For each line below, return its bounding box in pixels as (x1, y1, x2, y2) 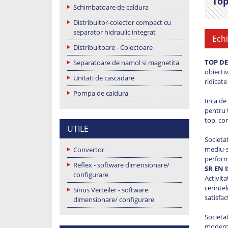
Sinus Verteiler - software (73, 185, 148, 194)
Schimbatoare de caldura (73, 2, 149, 12)
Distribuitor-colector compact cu (73, 17, 171, 27)
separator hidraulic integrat (73, 27, 156, 37)
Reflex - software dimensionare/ (73, 160, 169, 169)
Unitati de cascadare (73, 73, 134, 82)
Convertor (73, 145, 104, 154)
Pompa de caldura (73, 88, 128, 98)
